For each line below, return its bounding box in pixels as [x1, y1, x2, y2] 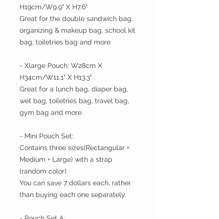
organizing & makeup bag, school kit [20, 26, 135, 35]
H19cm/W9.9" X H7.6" [20, 3, 88, 11]
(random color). [20, 167, 70, 175]
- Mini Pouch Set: [20, 132, 75, 140]
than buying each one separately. [20, 191, 126, 199]
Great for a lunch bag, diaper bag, [20, 85, 128, 93]
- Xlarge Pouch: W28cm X [20, 62, 102, 70]
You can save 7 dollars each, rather [20, 179, 131, 187]
